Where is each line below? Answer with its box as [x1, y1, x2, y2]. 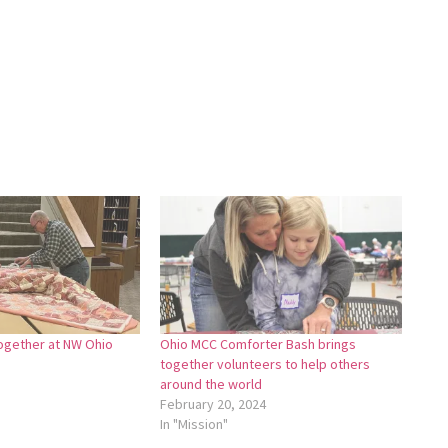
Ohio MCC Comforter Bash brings [160, 334, 357, 353]
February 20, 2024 [160, 394, 267, 413]
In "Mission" [160, 414, 229, 433]
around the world [160, 374, 263, 393]
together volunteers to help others [160, 354, 371, 373]
